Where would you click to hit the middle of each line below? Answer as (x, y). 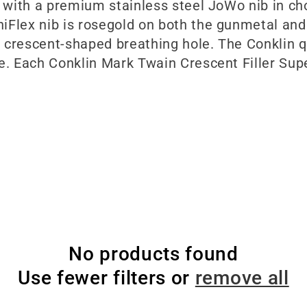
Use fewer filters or (107, 278)
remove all (242, 278)
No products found (153, 254)
